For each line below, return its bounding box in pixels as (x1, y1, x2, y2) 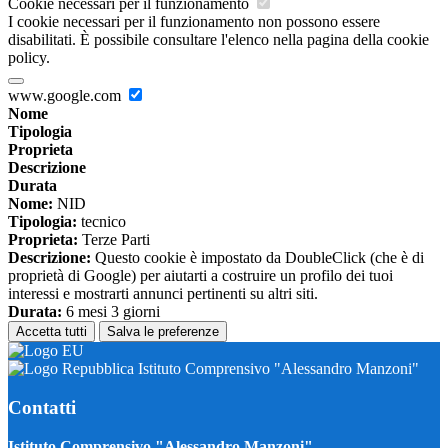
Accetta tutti (16, 324, 87, 340)
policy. (8, 49, 50, 67)
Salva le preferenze (107, 324, 219, 340)
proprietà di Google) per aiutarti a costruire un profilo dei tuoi (8, 267, 393, 285)
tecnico (77, 213, 126, 231)
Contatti (8, 396, 76, 418)
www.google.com (8, 87, 125, 105)
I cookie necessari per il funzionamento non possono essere (8, 13, 380, 31)
